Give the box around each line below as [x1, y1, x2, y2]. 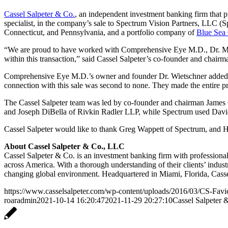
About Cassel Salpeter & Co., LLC [4, 142, 125, 151]
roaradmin [4, 196, 37, 205]
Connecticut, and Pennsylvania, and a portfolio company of [4, 28, 196, 37]
